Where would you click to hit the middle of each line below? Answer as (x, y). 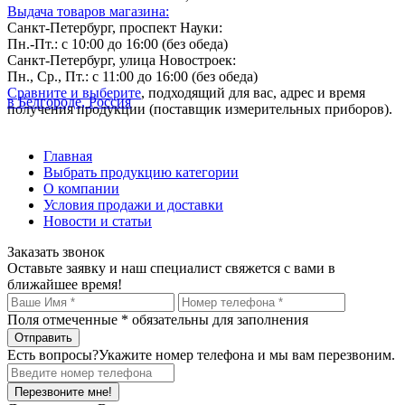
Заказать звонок (56, 252)
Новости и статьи (98, 221)
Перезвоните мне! (63, 392)
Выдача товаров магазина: (88, 12)
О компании (81, 189)
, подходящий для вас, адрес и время (253, 93)
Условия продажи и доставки (133, 205)
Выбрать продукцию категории (141, 173)
